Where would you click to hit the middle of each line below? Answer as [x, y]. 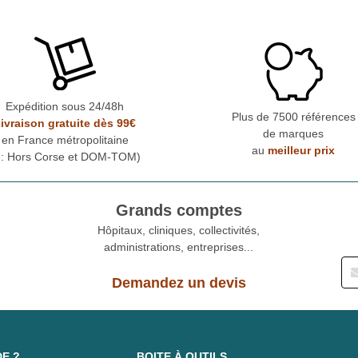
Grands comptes [179, 210]
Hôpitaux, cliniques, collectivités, [179, 230]
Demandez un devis [179, 282]
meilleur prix [301, 151]
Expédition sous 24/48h [65, 106]
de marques [293, 134]
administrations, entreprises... [179, 247]
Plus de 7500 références [293, 117]
